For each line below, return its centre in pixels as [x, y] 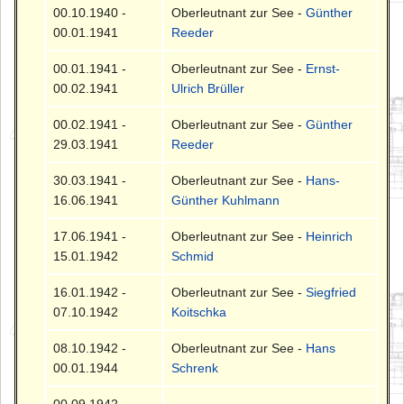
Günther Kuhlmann [226, 201]
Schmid [193, 257]
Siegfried [331, 293]
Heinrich [330, 237]
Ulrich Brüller [208, 89]
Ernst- [323, 69]
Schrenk [195, 368]
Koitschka [199, 312]
